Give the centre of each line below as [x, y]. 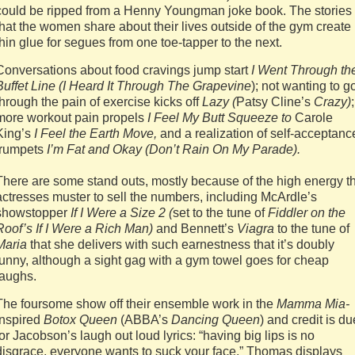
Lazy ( [219, 102]
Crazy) [331, 102]
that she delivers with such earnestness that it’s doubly [181, 244]
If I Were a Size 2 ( [122, 213]
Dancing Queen [216, 320]
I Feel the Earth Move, [95, 134]
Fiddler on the [305, 213]
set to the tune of [219, 213]
